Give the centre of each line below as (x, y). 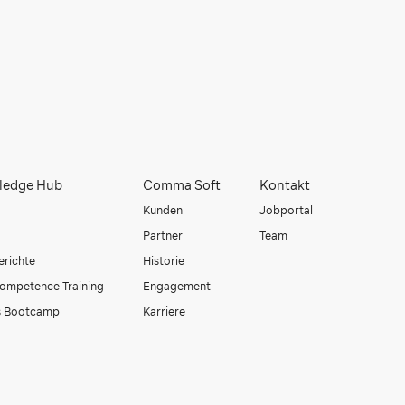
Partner (162, 235)
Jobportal (286, 210)
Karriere (164, 311)
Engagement (176, 286)
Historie (163, 260)
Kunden (162, 210)
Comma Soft (181, 185)
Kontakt (284, 185)
